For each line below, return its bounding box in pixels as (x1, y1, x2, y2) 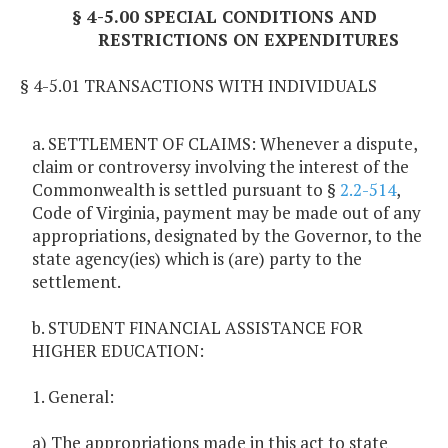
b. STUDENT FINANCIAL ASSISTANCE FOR (32, 316, 363, 340)
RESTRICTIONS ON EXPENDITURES (97, 28, 399, 52)
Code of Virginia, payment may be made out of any (32, 201, 421, 225)
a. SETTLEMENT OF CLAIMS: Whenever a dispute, (32, 132, 417, 156)
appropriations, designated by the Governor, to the (32, 224, 422, 248)
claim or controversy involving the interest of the (32, 155, 409, 179)
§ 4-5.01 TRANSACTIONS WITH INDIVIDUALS (20, 74, 377, 98)
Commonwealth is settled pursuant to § (32, 178, 340, 202)
